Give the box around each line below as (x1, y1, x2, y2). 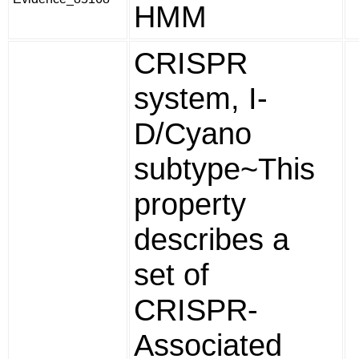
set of (134, 257, 209, 292)
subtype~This (134, 151, 315, 186)
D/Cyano (134, 116, 252, 151)
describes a (134, 222, 289, 256)
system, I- (134, 81, 268, 115)
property (134, 187, 246, 221)
